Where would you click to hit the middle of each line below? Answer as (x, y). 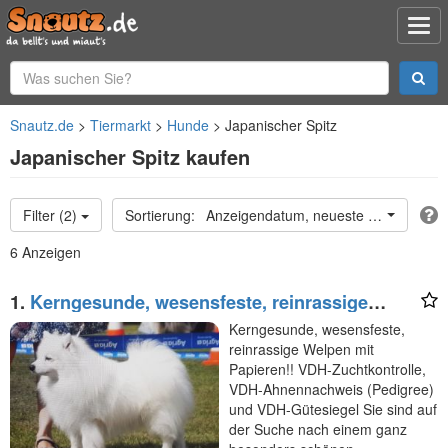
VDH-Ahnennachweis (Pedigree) (331, 389)
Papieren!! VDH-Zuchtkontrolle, (327, 369)
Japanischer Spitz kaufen (130, 156)
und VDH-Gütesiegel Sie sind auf (333, 409)
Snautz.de (42, 125)
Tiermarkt (120, 125)
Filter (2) (52, 215)
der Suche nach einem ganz (318, 429)
